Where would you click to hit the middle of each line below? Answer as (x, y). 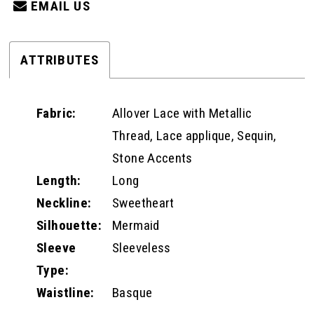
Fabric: (56, 114)
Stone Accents (152, 158)
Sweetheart (143, 203)
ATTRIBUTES (60, 60)
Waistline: (66, 293)
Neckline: (64, 203)
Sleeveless (142, 248)
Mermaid (136, 226)
